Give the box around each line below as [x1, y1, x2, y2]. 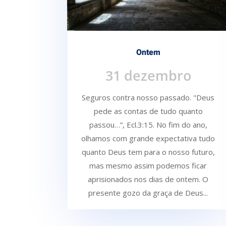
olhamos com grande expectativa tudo [81, 133, 215, 144]
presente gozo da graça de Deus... [88, 188, 208, 198]
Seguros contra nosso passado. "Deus [82, 92, 215, 103]
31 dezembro [105, 66, 191, 85]
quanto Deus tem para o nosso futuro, [81, 147, 215, 157]
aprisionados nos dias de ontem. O [88, 174, 209, 185]
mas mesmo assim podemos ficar [89, 160, 207, 171]
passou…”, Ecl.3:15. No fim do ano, [89, 120, 207, 130]
